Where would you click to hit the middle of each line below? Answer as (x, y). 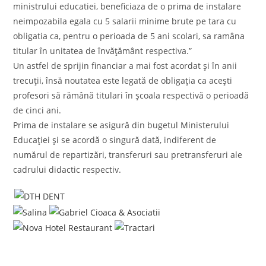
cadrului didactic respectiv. (67, 169)
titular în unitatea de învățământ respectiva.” (103, 50)
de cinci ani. (37, 110)
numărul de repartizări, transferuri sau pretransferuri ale (128, 154)
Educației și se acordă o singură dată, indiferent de (115, 140)
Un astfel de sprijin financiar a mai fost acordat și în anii (125, 65)
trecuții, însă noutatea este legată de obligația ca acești (123, 80)
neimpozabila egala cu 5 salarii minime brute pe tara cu (125, 21)
